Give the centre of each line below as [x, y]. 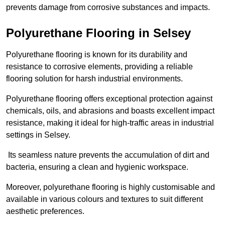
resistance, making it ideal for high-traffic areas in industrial [110, 123]
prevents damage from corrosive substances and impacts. [108, 8]
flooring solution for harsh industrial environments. [94, 79]
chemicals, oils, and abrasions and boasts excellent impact [110, 111]
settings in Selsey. [38, 135]
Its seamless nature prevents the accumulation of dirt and [108, 155]
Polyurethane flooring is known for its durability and [97, 55]
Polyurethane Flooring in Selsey [98, 33]
